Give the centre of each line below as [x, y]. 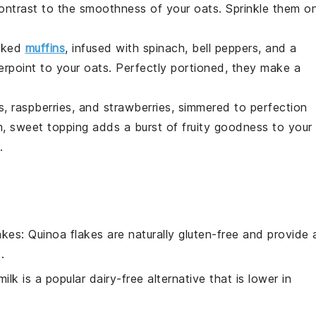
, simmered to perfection [239, 108]
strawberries [137, 108]
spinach [164, 48]
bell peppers [225, 48]
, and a [278, 48]
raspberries [42, 108]
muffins [45, 48]
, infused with [104, 48]
